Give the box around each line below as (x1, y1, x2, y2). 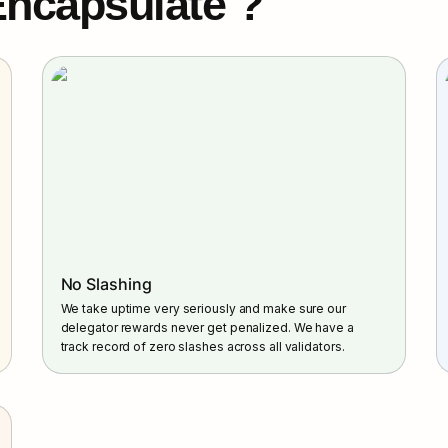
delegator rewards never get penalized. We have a (60, 319, 354, 335)
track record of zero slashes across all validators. (60, 338, 345, 354)
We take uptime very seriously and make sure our (60, 300, 346, 316)
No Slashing (60, 273, 152, 294)
